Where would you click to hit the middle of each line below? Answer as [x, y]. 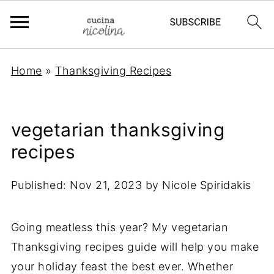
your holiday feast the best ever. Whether [122, 266]
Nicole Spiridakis [207, 185]
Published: [40, 185]
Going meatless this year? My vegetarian [119, 227]
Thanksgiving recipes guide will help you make [135, 247]
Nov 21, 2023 [106, 185]
